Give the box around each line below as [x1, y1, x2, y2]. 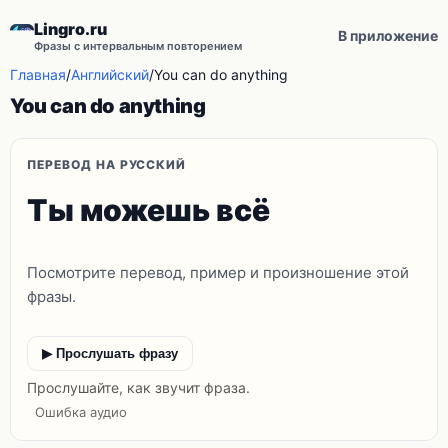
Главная [10, 66, 66, 83]
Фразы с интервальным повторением [34, 39, 242, 53]
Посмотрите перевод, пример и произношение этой [27, 263, 409, 282]
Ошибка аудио [35, 404, 127, 420]
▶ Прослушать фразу [42, 346, 178, 361]
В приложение [338, 27, 438, 44]
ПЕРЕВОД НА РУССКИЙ [27, 157, 187, 172]
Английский [71, 66, 149, 83]
